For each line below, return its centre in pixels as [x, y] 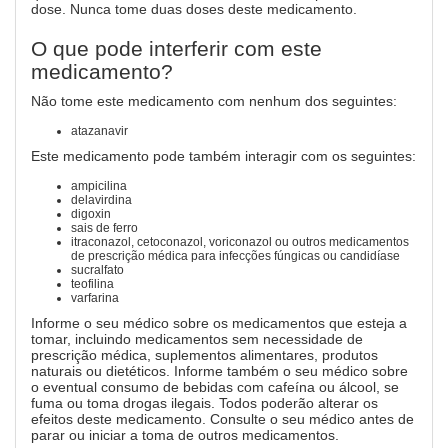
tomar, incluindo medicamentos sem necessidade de [197, 339]
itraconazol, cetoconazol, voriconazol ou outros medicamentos [240, 242]
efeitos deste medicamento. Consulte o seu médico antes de [222, 419]
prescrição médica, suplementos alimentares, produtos [204, 355]
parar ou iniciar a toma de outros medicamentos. [185, 435]
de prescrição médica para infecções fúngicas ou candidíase [235, 256]
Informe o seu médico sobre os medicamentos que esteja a [219, 323]
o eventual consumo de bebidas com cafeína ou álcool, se [215, 387]
